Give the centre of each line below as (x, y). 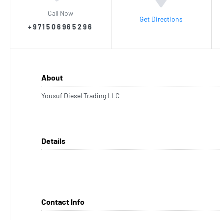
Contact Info (63, 202)
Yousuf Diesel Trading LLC (81, 96)
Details (53, 141)
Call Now (61, 13)
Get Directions (161, 19)
